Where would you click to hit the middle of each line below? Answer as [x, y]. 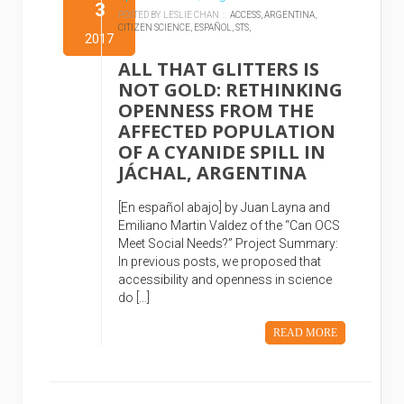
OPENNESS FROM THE [216, 110]
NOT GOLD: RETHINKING [231, 90]
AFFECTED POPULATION [227, 131]
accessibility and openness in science [225, 280]
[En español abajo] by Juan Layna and [225, 207]
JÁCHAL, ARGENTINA [213, 173]
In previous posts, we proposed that [220, 262]
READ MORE [305, 333]
